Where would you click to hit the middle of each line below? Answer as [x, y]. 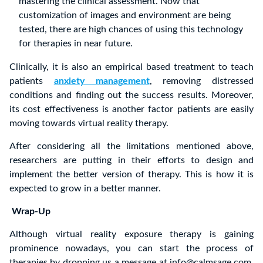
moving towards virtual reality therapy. [89, 123]
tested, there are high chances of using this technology [131, 29]
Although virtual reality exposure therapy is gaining [131, 234]
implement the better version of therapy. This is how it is [131, 174]
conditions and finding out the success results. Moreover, [131, 95]
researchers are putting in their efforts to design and [131, 160]
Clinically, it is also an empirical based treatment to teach [131, 67]
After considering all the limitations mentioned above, [131, 146]
